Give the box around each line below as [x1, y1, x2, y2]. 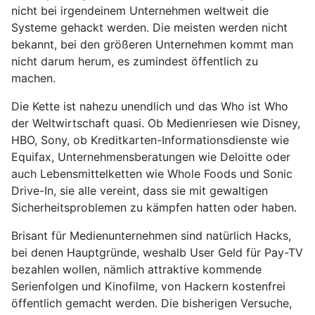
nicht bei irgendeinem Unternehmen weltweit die [11, 4, 269, 18]
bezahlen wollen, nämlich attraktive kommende [11, 262, 262, 277]
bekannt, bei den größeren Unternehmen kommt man [11, 37, 293, 52]
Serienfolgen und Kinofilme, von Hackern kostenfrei [11, 279, 285, 294]
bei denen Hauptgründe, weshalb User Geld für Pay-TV [11, 245, 303, 260]
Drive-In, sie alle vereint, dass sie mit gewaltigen [11, 184, 268, 198]
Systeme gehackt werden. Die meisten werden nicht [11, 20, 288, 35]
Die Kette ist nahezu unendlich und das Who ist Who [11, 99, 288, 114]
